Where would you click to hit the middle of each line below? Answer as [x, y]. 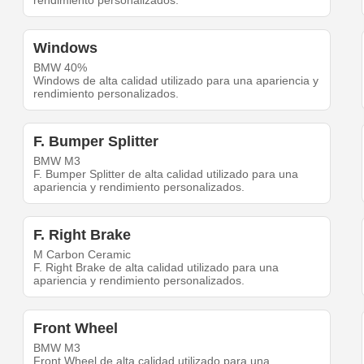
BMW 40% [61, 68]
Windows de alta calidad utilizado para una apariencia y [176, 81]
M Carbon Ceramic [82, 255]
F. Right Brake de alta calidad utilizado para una [156, 268]
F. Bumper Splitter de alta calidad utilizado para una [166, 174]
